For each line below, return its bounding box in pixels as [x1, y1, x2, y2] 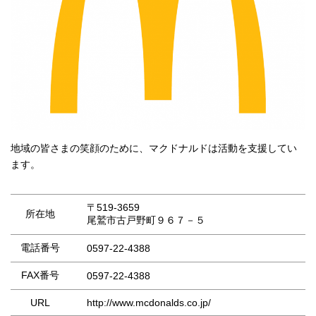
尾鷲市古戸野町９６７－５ [86, 214, 205, 226]
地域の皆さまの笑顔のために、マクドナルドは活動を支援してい [11, 142, 297, 154]
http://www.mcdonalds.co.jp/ [86, 296, 211, 308]
